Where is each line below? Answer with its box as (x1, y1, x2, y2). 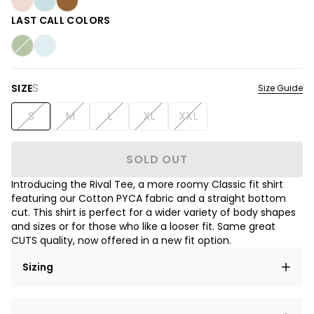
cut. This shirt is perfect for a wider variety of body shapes (11, 205, 296, 219)
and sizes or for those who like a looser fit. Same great (11, 219, 275, 233)
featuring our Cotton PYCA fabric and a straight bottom (11, 191, 286, 205)
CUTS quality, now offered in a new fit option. (11, 233, 231, 247)
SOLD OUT (126, 151, 188, 168)
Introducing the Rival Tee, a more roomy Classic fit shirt (11, 177, 283, 191)
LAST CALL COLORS (11, 13, 111, 27)
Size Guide (258, 82, 303, 94)
